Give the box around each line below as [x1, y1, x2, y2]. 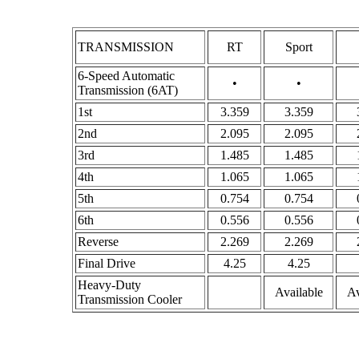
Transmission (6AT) [78, 83, 178, 97]
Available [274, 285, 323, 299]
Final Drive [78, 256, 135, 270]
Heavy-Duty [78, 278, 141, 292]
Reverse [78, 235, 119, 248]
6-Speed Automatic [78, 69, 175, 83]
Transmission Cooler [78, 292, 182, 306]
